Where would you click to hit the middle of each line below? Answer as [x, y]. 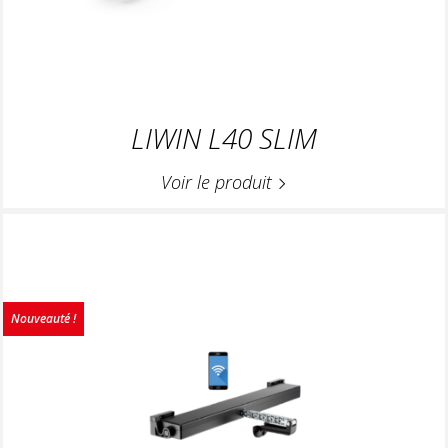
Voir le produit [219, 182]
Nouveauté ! [43, 318]
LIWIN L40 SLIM [224, 138]
